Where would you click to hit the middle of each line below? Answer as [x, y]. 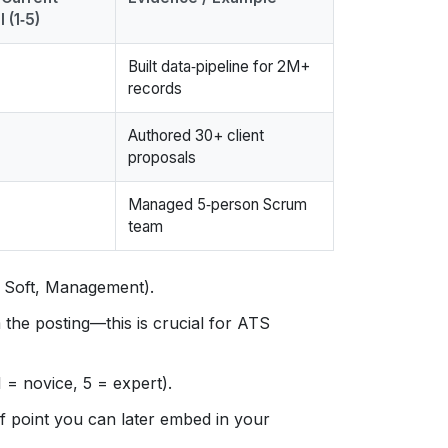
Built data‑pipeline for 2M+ [219, 66]
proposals [162, 157]
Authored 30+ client [196, 135]
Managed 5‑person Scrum [217, 204]
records [155, 88]
